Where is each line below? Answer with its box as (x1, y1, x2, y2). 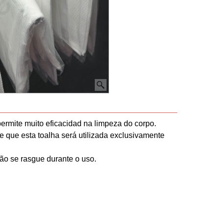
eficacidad (46, 119, 82, 128)
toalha (38, 131, 59, 139)
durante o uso (47, 155, 94, 163)
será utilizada (61, 131, 108, 139)
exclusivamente (110, 131, 165, 139)
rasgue (21, 155, 45, 163)
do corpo (124, 119, 154, 128)
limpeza (92, 119, 122, 128)
